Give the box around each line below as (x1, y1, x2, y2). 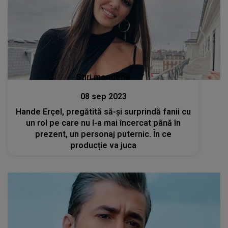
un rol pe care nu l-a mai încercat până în (26, 118, 181, 128)
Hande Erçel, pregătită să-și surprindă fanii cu (16, 107, 191, 117)
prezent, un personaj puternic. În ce (35, 129, 154, 139)
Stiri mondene (76, 72, 131, 82)
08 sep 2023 (80, 92, 127, 102)
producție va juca (70, 140, 137, 151)
